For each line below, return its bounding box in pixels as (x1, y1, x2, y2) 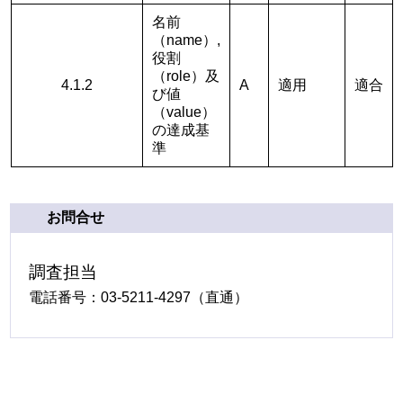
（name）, (151, 31, 220, 48)
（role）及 (151, 67, 219, 84)
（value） (151, 103, 216, 120)
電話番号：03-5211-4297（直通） (29, 289, 249, 305)
